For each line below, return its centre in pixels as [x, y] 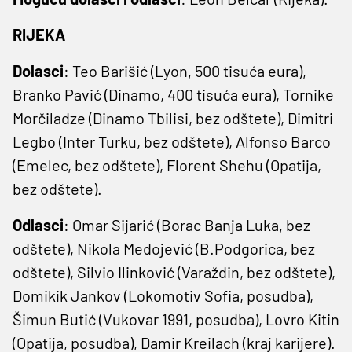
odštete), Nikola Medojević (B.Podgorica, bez [164, 248]
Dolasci [38, 70]
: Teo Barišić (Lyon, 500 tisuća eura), [185, 70]
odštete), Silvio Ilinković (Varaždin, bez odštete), [174, 271]
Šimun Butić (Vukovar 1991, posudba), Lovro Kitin [176, 319]
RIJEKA [39, 34]
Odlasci [38, 224]
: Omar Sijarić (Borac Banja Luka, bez [187, 224]
